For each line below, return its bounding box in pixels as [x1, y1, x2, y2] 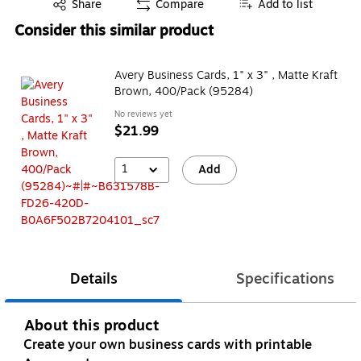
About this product [24, 314, 160, 338]
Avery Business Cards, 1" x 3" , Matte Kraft [114, 66, 338, 84]
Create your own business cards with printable [23, 335, 312, 355]
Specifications [236, 268, 334, 291]
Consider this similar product [15, 19, 214, 42]
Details [69, 268, 118, 291]
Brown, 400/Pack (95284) [114, 82, 253, 100]
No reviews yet [114, 107, 172, 120]
